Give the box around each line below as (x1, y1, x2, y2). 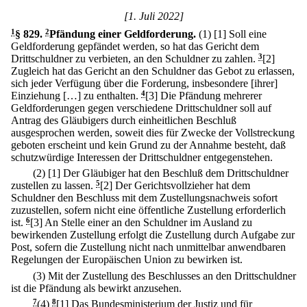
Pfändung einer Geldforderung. (49, 28, 196, 40)
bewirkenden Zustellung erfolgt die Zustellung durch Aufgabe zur (11, 229, 295, 241)
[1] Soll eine (214, 28, 267, 40)
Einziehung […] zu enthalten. (11, 90, 138, 101)
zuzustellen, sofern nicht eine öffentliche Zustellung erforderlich (11, 204, 286, 217)
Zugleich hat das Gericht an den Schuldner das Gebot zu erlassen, (11, 65, 295, 77)
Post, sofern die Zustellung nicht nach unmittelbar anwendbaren (11, 241, 286, 254)
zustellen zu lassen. (11, 180, 93, 192)
